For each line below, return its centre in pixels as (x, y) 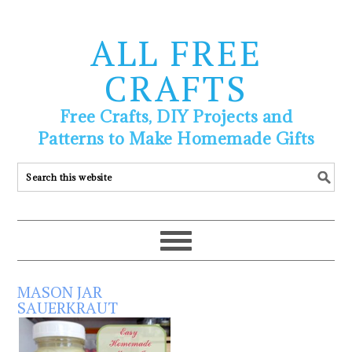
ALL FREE (176, 53)
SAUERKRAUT (68, 308)
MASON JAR (60, 292)
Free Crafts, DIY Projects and (176, 117)
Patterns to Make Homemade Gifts (176, 139)
